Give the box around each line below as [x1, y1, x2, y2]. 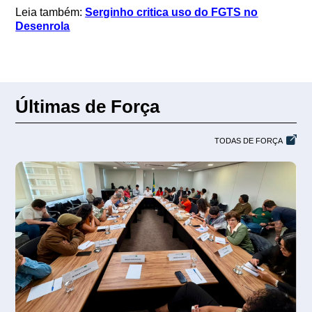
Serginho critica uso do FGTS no [85, 6, 258, 18]
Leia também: [15, 6, 86, 18]
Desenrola [15, 20, 70, 32]
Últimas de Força [15, 96, 160, 118]
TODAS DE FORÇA [214, 136, 283, 146]
